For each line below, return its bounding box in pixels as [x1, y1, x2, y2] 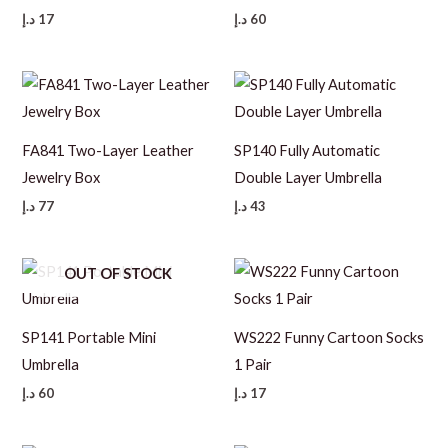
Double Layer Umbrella [234, 168, 382, 186]
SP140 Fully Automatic [234, 141, 380, 159]
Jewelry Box [22, 168, 101, 186]
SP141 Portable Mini [22, 328, 157, 346]
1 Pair [234, 355, 272, 373]
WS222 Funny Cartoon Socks [234, 328, 424, 346]
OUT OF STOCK [64, 265, 173, 283]
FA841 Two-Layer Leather [22, 141, 195, 159]
